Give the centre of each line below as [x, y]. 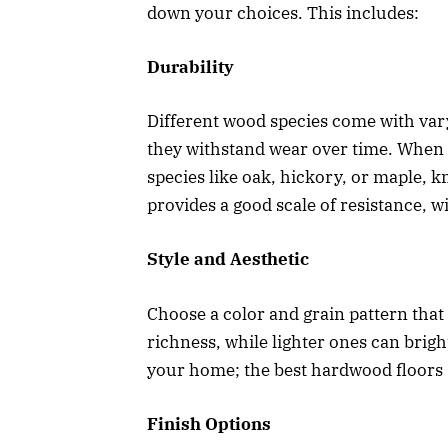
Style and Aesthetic [228, 259]
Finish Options [209, 423]
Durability [190, 67]
